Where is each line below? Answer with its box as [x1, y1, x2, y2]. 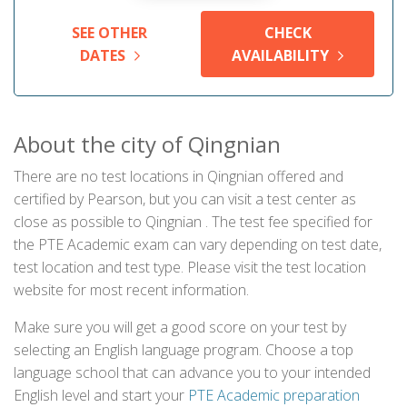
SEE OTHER [72, 23, 148, 43]
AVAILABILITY [232, 45, 330, 65]
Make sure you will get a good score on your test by [14, 317, 346, 337]
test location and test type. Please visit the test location [14, 257, 366, 277]
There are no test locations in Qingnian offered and [14, 166, 343, 186]
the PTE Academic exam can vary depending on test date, [14, 234, 382, 254]
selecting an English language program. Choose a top [14, 340, 353, 360]
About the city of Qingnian [14, 129, 281, 159]
